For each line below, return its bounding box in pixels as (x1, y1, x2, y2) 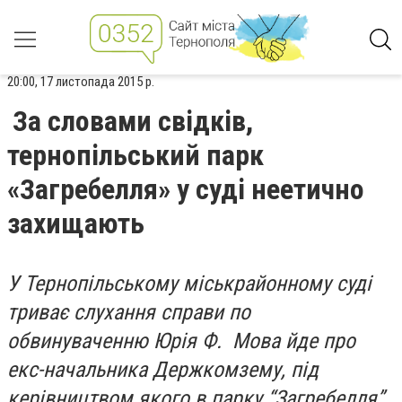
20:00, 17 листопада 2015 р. (7, 74, 154, 90)
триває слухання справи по (7, 300, 250, 325)
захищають (7, 206, 144, 240)
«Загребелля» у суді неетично (7, 172, 364, 206)
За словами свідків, (13, 104, 253, 138)
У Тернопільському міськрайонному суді (7, 271, 371, 296)
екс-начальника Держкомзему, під (7, 357, 319, 382)
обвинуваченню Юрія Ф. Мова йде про (7, 328, 355, 354)
